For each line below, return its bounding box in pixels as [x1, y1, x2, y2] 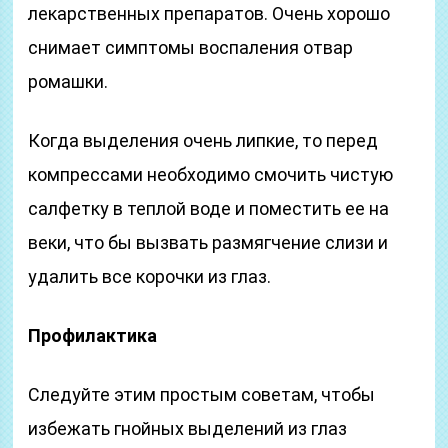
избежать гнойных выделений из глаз [28, 418, 348, 439]
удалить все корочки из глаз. [28, 266, 272, 287]
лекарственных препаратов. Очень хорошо [28, 3, 391, 24]
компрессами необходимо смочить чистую [28, 164, 394, 185]
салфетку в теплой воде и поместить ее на [28, 198, 390, 219]
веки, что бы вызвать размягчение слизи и [28, 232, 389, 253]
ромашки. [28, 71, 109, 92]
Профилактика [28, 325, 158, 346]
